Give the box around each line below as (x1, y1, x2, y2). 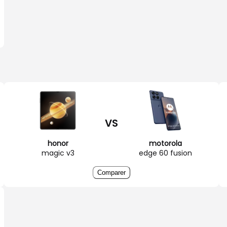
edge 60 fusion (138, 147, 192, 158)
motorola (148, 138, 182, 148)
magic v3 (41, 147, 74, 158)
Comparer (97, 168, 126, 176)
